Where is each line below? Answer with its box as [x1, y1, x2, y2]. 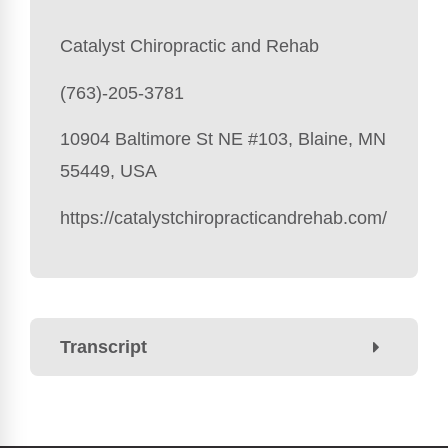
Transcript [60, 336, 147, 357]
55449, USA [60, 161, 157, 182]
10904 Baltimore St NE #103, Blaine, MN [60, 129, 386, 150]
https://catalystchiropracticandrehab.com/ [60, 207, 387, 228]
